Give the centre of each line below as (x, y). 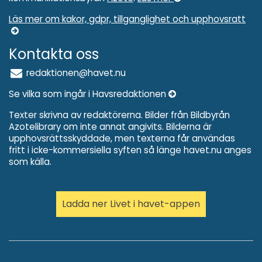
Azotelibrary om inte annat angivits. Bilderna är (110, 126)
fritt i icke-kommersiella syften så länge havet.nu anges (130, 150)
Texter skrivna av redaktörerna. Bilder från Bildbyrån (119, 115)
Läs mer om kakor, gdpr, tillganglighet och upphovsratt (127, 19)
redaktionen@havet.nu (75, 73)
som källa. (30, 161)
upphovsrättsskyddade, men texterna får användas (122, 138)
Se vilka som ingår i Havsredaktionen (89, 94)
